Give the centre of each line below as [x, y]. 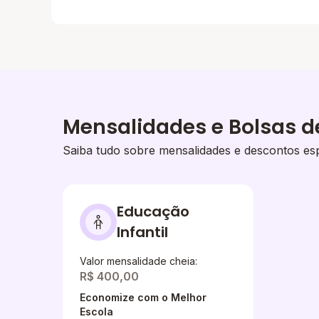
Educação [153, 211]
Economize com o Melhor [143, 297]
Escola [96, 312]
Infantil [142, 232]
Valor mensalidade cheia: [138, 261]
